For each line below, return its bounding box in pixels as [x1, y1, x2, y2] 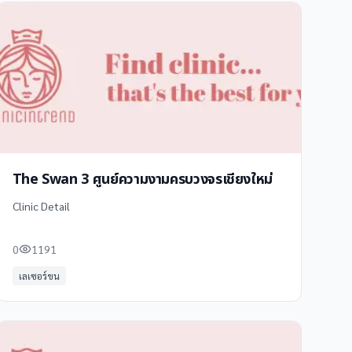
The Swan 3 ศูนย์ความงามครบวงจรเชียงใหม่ [12, 169, 273, 190]
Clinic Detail [12, 199, 70, 213]
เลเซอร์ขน [18, 269, 60, 282]
